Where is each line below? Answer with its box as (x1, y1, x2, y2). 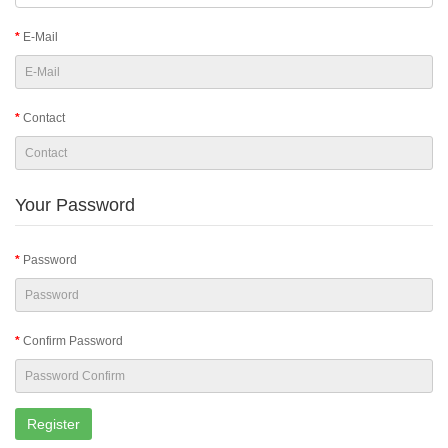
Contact (23, 111, 65, 125)
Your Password (15, 195, 135, 215)
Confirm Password (23, 334, 123, 348)
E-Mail (23, 30, 58, 44)
